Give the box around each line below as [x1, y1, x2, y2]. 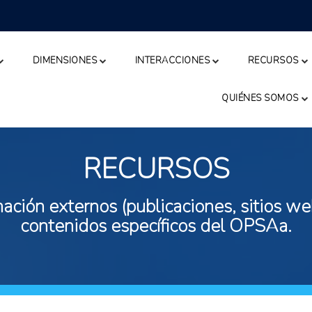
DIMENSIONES [32, 54, 97, 67]
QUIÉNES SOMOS [221, 92, 299, 104]
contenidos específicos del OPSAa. [20, 214, 292, 238]
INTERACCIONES [134, 54, 210, 67]
